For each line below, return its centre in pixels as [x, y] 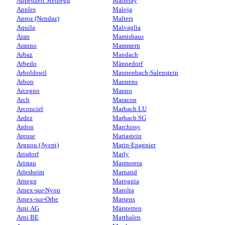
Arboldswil [32, 73]
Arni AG [28, 208]
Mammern [126, 45]
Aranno [27, 45]
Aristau [26, 163]
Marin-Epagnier [134, 145]
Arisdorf [28, 154]
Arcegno [28, 91]
